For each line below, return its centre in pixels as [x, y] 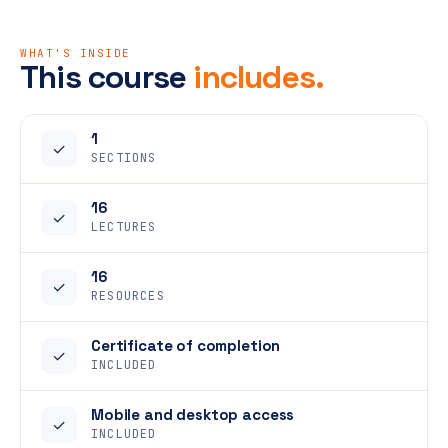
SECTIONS [124, 158]
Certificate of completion [186, 345]
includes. [259, 77]
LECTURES [124, 227]
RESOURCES [128, 296]
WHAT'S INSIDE [76, 53]
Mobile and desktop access [193, 414]
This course [107, 77]
